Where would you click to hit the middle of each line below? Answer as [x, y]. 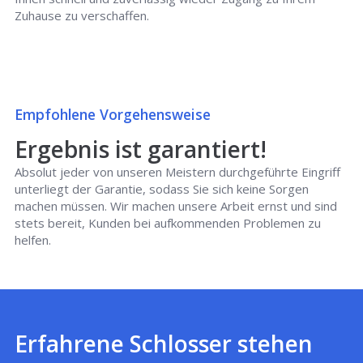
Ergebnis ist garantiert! [141, 149]
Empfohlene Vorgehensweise [113, 114]
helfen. [33, 240]
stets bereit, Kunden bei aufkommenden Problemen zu [168, 223]
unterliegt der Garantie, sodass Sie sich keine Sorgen [162, 189]
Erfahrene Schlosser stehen [164, 344]
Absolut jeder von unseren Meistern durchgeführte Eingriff [178, 172]
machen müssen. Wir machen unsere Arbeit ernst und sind [176, 206]
